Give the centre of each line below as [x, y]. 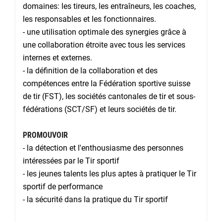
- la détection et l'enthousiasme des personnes [103, 148]
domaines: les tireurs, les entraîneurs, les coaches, [109, 6]
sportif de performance [63, 187]
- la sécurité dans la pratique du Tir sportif [95, 200]
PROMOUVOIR [45, 135]
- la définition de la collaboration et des [90, 71]
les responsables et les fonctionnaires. [89, 19]
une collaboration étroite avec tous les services [104, 45]
